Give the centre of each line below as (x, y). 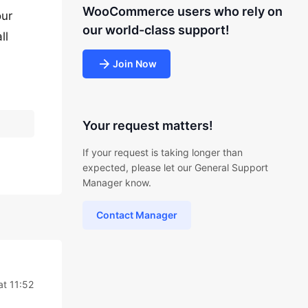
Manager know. (117, 183)
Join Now (134, 64)
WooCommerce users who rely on (182, 11)
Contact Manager (136, 215)
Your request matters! (147, 125)
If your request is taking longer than (162, 152)
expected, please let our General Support (175, 167)
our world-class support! (156, 30)
